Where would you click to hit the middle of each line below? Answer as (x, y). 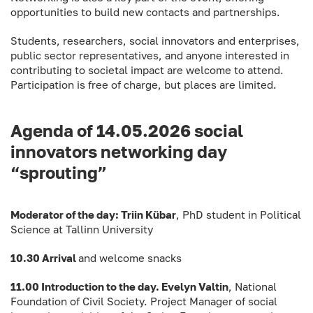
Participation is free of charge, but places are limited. (144, 85)
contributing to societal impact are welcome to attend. (147, 70)
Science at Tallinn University (82, 229)
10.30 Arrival (44, 258)
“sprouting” (59, 172)
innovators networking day (119, 151)
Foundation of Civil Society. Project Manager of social (144, 301)
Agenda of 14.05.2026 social (127, 130)
